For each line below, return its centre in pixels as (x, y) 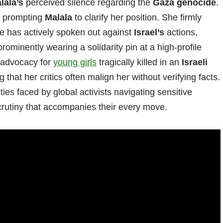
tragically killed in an (139, 62)
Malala (58, 17)
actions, (181, 32)
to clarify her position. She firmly (137, 17)
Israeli (195, 62)
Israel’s (149, 32)
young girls (75, 62)
